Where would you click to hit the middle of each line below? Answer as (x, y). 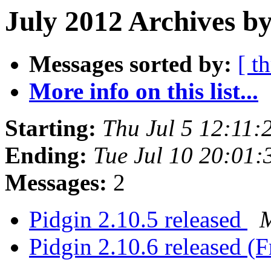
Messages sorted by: (130, 64)
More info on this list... (144, 91)
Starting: (51, 128)
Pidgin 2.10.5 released (138, 220)
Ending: (46, 155)
